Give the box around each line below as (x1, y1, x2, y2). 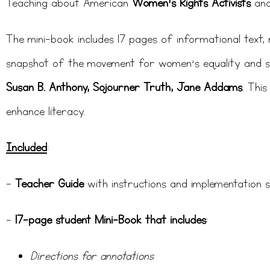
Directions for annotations (30, 249, 154, 264)
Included (6, 140, 47, 155)
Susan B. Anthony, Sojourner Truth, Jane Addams (6, 80, 242, 95)
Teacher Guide (15, 177, 84, 192)
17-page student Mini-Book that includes (15, 213, 206, 228)
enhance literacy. (6, 104, 85, 119)
